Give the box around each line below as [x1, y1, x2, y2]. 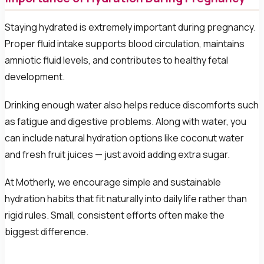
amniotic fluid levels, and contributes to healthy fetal [5, 54, 228, 67]
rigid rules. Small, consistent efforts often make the [5, 208, 225, 222]
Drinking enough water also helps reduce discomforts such [5, 98, 259, 111]
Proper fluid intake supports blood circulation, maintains [5, 37, 245, 51]
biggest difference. [5, 225, 88, 238]
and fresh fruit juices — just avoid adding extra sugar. [5, 147, 230, 161]
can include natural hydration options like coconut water [5, 131, 244, 144]
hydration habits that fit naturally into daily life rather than [5, 192, 247, 205]
